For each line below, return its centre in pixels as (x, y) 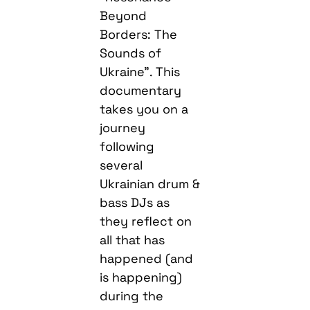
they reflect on (146, 221)
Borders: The (139, 35)
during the (132, 296)
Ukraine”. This (140, 72)
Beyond (124, 16)
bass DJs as (135, 203)
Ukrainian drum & (150, 184)
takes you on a (144, 109)
